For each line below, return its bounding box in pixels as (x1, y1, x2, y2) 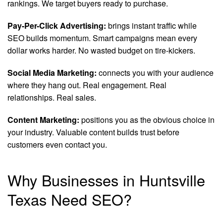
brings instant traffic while (106, 20, 197, 31)
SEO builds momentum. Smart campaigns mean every (7, 32, 197, 44)
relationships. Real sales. (7, 92, 96, 103)
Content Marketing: (7, 114, 79, 125)
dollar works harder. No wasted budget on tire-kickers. (7, 45, 195, 56)
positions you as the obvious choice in (79, 114, 215, 125)
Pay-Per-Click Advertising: (7, 20, 106, 31)
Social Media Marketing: (7, 67, 97, 78)
